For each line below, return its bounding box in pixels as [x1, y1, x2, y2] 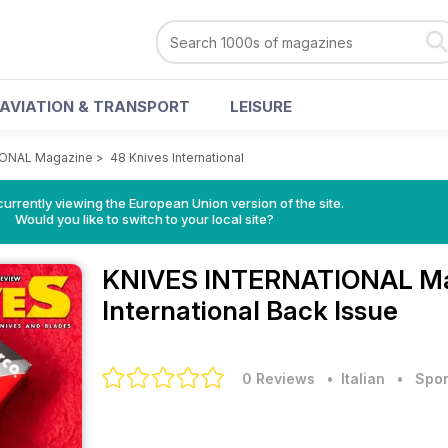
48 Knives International [110, 150, 244, 165]
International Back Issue [102, 295, 398, 326]
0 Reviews [242, 370, 315, 387]
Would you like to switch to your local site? [14, 211, 274, 227]
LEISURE [230, 97, 292, 116]
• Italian [319, 370, 385, 387]
